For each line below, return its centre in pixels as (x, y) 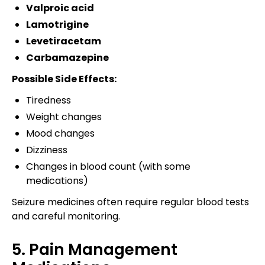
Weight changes (64, 117)
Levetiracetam (64, 41)
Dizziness (47, 150)
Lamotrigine (57, 24)
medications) (57, 180)
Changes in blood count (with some (108, 166)
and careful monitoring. (66, 216)
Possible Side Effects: (64, 79)
